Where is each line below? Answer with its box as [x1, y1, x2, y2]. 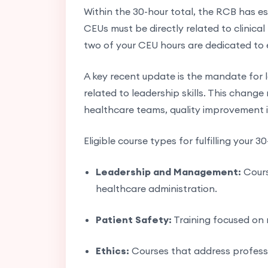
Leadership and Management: [95, 165, 241, 178]
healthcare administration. [95, 182, 217, 194]
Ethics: [95, 244, 129, 257]
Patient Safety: [95, 213, 172, 226]
